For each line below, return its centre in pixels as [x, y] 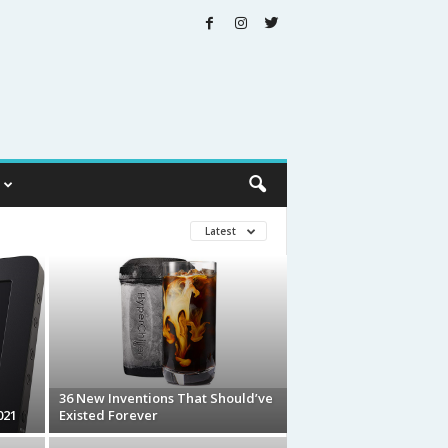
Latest [221, 231]
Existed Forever [108, 415]
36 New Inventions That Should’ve [165, 398]
